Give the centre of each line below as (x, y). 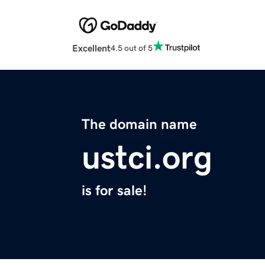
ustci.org (147, 158)
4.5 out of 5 (132, 48)
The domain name (139, 125)
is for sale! (114, 191)
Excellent (91, 48)
